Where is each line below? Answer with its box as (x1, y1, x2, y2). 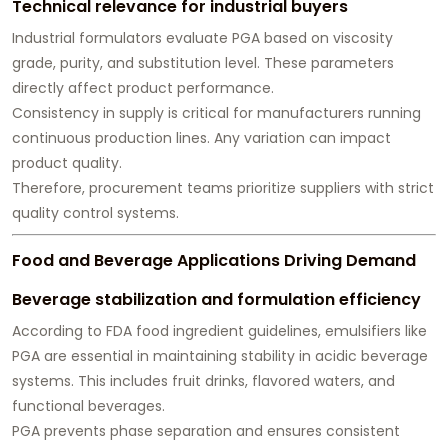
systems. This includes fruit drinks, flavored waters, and (12, 371, 395, 392)
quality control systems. (12, 203, 179, 224)
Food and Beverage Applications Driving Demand (12, 249, 416, 273)
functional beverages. (12, 396, 165, 417)
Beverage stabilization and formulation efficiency (12, 288, 421, 312)
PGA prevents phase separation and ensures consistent (12, 421, 400, 442)
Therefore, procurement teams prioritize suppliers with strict (12, 178, 434, 199)
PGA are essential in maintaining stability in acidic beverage (12, 346, 428, 367)
